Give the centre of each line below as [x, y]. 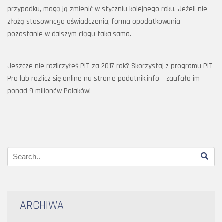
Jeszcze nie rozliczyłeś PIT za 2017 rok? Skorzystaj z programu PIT [110, 66]
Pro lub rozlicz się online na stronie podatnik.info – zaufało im [104, 79]
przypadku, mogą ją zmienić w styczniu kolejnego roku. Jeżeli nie [107, 9]
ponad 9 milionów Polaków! [49, 91]
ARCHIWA [42, 205]
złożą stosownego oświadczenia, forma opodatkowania [94, 22]
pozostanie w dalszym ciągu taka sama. [69, 34]
